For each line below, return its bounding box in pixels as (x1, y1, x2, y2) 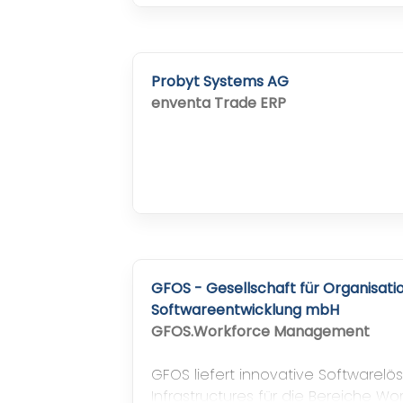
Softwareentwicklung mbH (151, 300, 339, 321)
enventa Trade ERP (151, 93, 286, 114)
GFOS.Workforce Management (151, 321, 370, 343)
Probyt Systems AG (151, 71, 289, 93)
